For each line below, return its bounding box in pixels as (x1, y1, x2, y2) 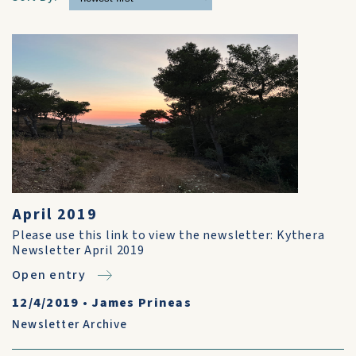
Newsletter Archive (12, 316, 128, 333)
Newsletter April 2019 (12, 242, 145, 259)
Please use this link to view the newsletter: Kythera (12, 226, 325, 244)
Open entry (12, 266, 86, 284)
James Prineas (91, 294, 192, 311)
